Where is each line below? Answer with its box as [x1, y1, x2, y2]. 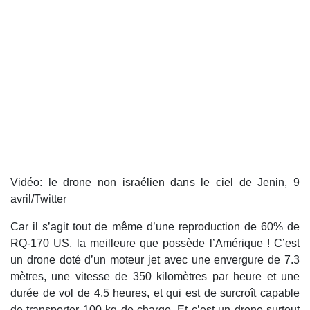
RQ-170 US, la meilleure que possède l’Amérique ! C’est [10, 237, 300, 250]
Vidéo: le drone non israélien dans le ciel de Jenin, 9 [10, 176, 300, 189]
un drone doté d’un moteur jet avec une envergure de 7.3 [10, 254, 300, 266]
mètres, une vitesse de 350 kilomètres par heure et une [10, 271, 300, 283]
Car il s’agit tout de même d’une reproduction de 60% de [10, 221, 300, 233]
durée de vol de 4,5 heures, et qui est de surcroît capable [10, 287, 300, 300]
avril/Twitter [10, 193, 69, 206]
